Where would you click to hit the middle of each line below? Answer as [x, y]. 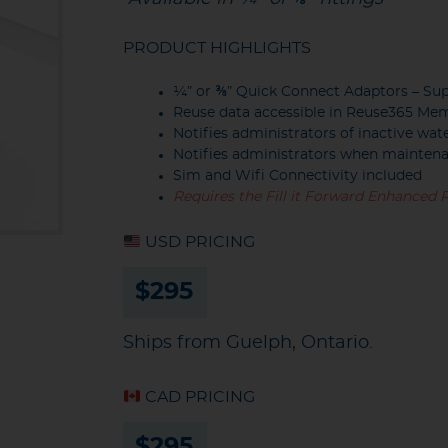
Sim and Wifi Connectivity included [297, 175]
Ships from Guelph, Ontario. [247, 342]
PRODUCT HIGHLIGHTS [216, 47]
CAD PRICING [197, 396]
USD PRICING [197, 241]
